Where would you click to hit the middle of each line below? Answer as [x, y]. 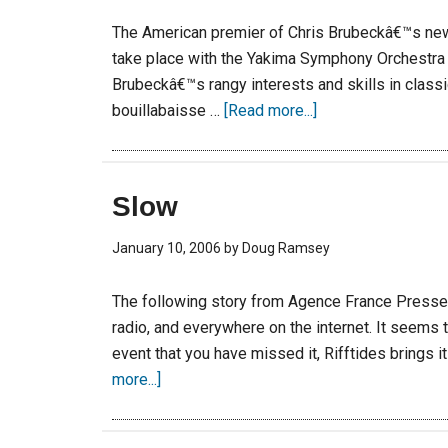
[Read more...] [270, 110]
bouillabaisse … [168, 110]
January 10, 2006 [166, 248]
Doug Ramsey [286, 248]
